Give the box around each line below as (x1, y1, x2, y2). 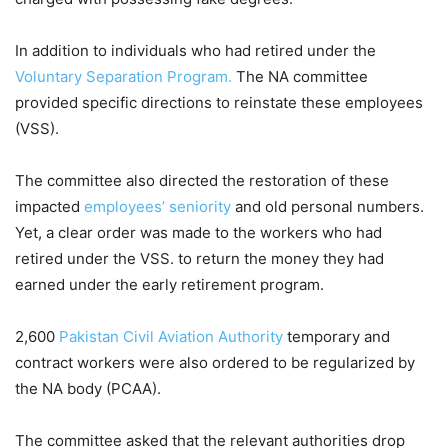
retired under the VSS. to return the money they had (15, 249, 384, 269)
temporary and (283, 327, 390, 347)
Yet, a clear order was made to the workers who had (15, 223, 382, 243)
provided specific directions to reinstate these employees (15, 93, 423, 113)
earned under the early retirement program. (15, 275, 324, 295)
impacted (15, 197, 84, 217)
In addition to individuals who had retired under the (15, 41, 376, 61)
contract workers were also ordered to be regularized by (15, 353, 415, 373)
